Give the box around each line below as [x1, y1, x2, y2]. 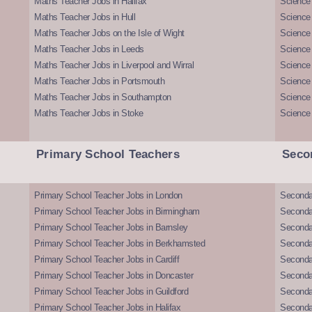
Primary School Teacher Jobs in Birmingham [34, 206, 200, 217]
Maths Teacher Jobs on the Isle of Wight [34, 28, 185, 39]
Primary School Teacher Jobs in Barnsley [34, 222, 188, 233]
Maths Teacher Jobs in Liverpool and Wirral [34, 60, 194, 71]
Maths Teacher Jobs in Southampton [34, 92, 171, 103]
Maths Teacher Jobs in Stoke [34, 108, 143, 119]
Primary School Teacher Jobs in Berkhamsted [34, 238, 205, 249]
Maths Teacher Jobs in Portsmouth [34, 76, 165, 87]
